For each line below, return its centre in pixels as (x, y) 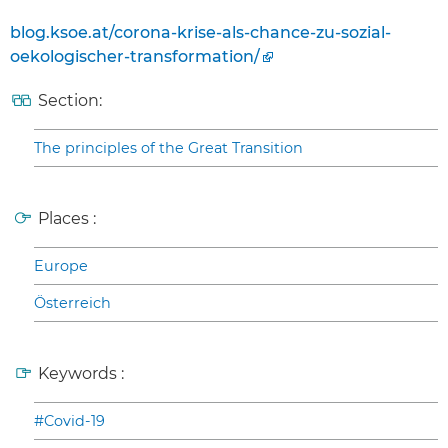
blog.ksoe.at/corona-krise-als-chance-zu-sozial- (200, 33)
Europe (61, 266)
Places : (67, 219)
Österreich (72, 303)
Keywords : (81, 374)
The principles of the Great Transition (168, 148)
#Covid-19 (69, 421)
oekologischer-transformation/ (135, 57)
